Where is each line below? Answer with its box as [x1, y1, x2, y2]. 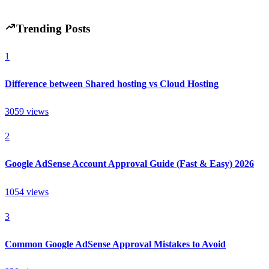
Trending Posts [16, 22, 90, 35]
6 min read [14, 8, 55, 19]
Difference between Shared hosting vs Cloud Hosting [5, 78, 219, 89]
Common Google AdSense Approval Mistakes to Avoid [5, 238, 226, 249]
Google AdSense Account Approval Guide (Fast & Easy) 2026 [5, 159, 254, 169]
